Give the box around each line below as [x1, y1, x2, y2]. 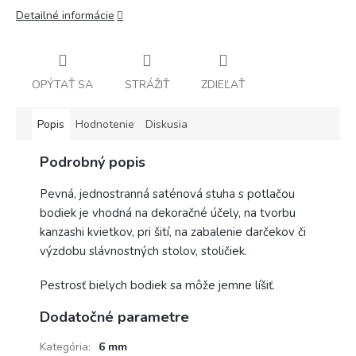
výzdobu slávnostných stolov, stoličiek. [40, 242, 250, 259]
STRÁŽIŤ [125, 76, 169, 92]
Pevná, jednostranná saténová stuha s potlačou [40, 185, 295, 202]
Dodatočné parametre [40, 307, 189, 327]
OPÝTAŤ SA [32, 76, 93, 92]
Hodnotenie [75, 116, 134, 132]
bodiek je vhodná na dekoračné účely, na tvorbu [40, 204, 296, 221]
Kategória [40, 339, 88, 354]
